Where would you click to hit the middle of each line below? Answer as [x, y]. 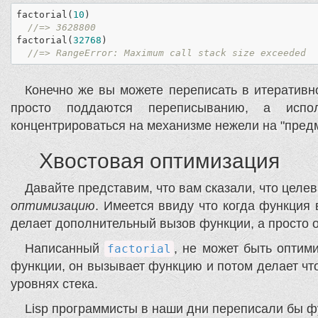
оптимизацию [53, 206]
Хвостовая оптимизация [159, 161]
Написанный [65, 249]
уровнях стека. [54, 284]
